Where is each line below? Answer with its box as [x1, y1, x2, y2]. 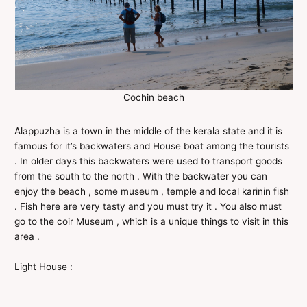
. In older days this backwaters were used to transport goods [14, 156, 283, 167]
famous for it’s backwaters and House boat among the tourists [14, 140, 290, 152]
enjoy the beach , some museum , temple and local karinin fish [14, 186, 290, 197]
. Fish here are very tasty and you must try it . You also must [14, 201, 282, 212]
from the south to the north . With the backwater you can [14, 171, 268, 182]
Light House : [14, 261, 73, 273]
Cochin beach [123, 91, 184, 103]
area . [14, 231, 40, 243]
